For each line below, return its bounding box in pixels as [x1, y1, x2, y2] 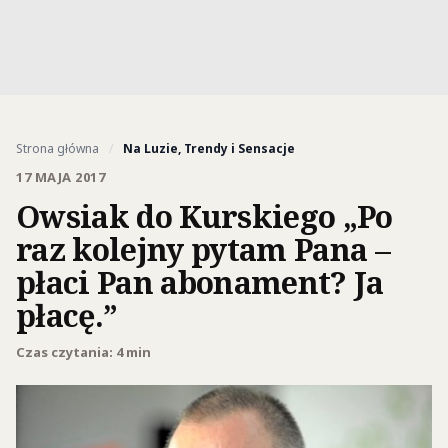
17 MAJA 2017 [16, 168, 106, 186]
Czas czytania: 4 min [16, 343, 151, 361]
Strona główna [16, 140, 99, 157]
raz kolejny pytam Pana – [16, 228, 390, 270]
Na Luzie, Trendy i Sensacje [123, 140, 295, 157]
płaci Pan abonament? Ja [16, 261, 384, 303]
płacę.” [16, 294, 118, 336]
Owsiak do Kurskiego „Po [16, 195, 393, 237]
